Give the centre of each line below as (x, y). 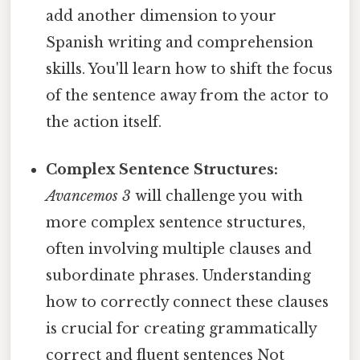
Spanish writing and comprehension (180, 42)
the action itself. (104, 122)
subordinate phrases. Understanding (179, 275)
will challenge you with (217, 196)
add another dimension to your (162, 16)
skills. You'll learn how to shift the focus (190, 69)
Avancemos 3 (89, 196)
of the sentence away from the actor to (188, 95)
